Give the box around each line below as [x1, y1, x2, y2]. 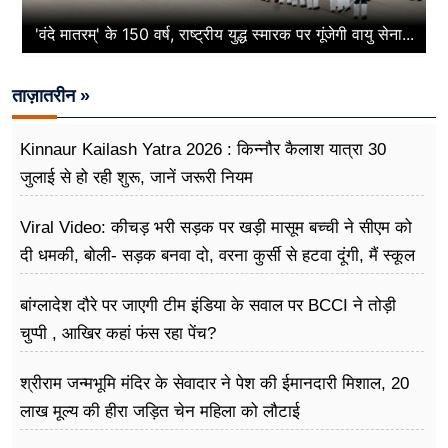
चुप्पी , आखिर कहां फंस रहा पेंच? [20, 323, 216, 343]
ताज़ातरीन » [12, 85, 90, 106]
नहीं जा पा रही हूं [20, 273, 117, 293]
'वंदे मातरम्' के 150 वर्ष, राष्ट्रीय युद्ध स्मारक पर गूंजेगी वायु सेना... [34, 23, 414, 44]
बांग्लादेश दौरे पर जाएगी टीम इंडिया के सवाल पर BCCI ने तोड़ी [20, 295, 396, 315]
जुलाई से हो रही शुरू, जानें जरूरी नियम [20, 167, 253, 187]
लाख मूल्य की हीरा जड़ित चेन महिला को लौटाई [20, 401, 300, 421]
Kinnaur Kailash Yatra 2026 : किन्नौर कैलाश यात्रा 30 [20, 139, 386, 159]
